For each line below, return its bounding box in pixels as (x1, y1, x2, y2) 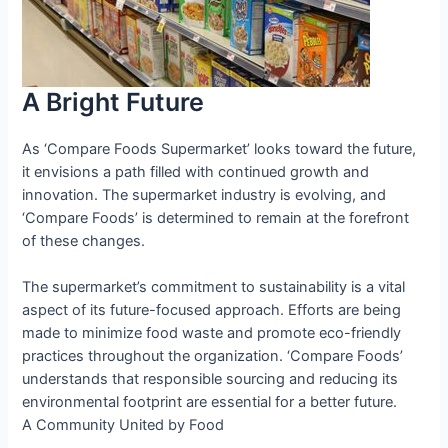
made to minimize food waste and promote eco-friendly (22, 323, 402, 342)
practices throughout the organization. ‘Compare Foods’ (22, 346, 404, 365)
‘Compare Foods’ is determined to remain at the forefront (22, 208, 410, 227)
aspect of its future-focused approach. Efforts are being (22, 300, 402, 319)
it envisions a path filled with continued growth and (22, 162, 370, 181)
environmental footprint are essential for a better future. (22, 392, 398, 411)
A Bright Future (22, 86, 205, 117)
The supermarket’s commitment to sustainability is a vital (22, 277, 406, 296)
